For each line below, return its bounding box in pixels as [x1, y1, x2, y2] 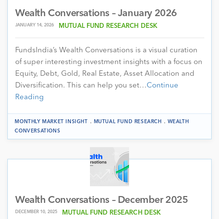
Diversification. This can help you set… [15, 82, 147, 89]
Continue [147, 82, 178, 89]
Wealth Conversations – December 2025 [15, 195, 188, 205]
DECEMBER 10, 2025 [15, 209, 58, 214]
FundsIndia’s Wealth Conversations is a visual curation [15, 46, 197, 54]
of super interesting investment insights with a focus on [15, 58, 202, 66]
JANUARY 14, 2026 [15, 22, 54, 27]
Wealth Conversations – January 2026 [15, 8, 177, 19]
